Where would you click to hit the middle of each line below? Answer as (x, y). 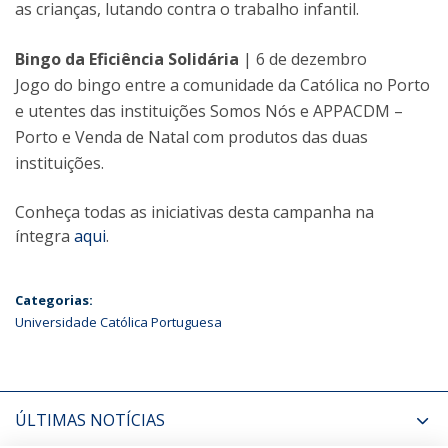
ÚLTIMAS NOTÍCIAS (90, 420)
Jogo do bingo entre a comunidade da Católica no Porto (222, 85)
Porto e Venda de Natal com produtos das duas (191, 137)
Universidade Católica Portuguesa (118, 322)
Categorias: (54, 300)
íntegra (44, 236)
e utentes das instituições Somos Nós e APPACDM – (209, 111)
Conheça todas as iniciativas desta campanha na (194, 212)
